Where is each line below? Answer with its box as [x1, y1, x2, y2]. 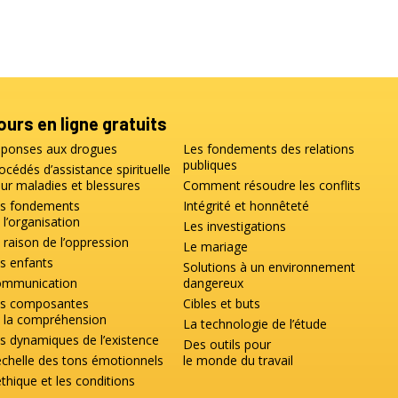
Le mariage [183, 237, 249, 255]
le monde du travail [183, 351, 294, 369]
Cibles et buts [183, 294, 261, 312]
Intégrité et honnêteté [183, 196, 310, 214]
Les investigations [183, 217, 287, 235]
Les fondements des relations [183, 139, 355, 157]
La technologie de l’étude [183, 314, 328, 332]
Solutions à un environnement [183, 258, 356, 275]
